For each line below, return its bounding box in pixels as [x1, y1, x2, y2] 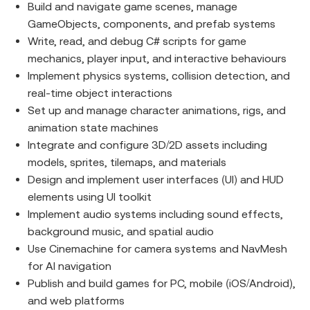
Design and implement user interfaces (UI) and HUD [28, 173, 284, 185]
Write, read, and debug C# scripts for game [28, 35, 246, 47]
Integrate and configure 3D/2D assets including [28, 138, 267, 151]
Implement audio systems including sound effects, [28, 208, 283, 220]
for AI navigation [28, 259, 111, 272]
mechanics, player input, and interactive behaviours [28, 52, 286, 64]
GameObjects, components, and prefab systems [28, 17, 275, 30]
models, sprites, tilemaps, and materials [28, 156, 226, 168]
